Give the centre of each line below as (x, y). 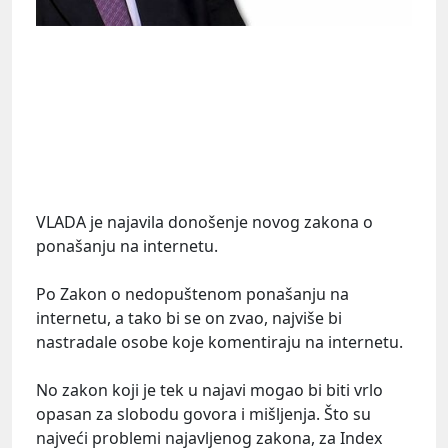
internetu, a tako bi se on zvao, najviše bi (189, 318)
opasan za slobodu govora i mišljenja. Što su (203, 414)
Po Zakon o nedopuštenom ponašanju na (192, 294)
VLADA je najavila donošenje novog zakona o (204, 222)
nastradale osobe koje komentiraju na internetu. (219, 342)
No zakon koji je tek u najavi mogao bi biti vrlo (209, 390)
